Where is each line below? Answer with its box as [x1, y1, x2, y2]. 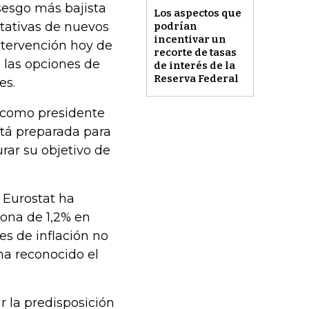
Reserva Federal [153, 72, 239, 86]
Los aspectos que [153, 7, 241, 20]
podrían [153, 20, 197, 33]
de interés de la [153, 59, 235, 72]
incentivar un [153, 33, 226, 46]
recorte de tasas [153, 46, 237, 59]
